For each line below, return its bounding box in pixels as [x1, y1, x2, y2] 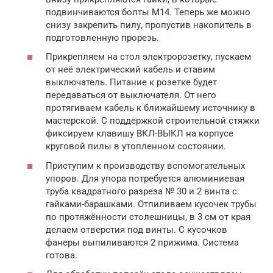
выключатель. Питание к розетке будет [46, 77, 217, 88]
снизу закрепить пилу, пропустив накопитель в [46, 19, 252, 30]
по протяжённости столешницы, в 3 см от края [46, 211, 250, 222]
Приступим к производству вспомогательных [46, 160, 245, 171]
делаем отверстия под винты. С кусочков [46, 224, 227, 235]
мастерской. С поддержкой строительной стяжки [46, 115, 260, 127]
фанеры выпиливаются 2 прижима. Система [46, 236, 239, 248]
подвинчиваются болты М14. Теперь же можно [46, 6, 250, 18]
